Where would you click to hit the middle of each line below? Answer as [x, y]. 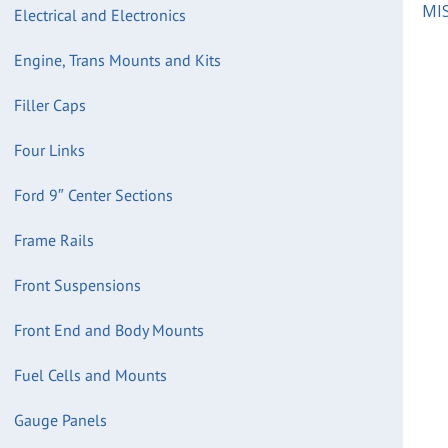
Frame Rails [54, 240]
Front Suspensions [77, 285]
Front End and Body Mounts [109, 330]
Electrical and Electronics [100, 15]
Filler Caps [50, 105]
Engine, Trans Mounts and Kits [117, 60]
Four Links [49, 150]
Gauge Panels [60, 420]
